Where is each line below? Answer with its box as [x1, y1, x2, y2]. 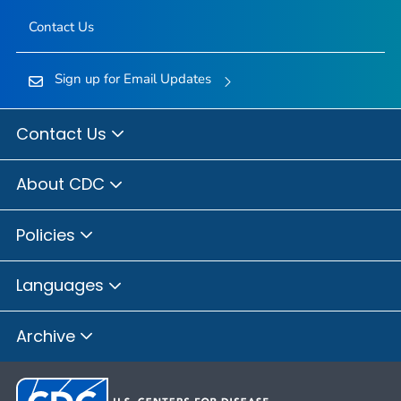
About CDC [16, 173, 109, 196]
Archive [16, 324, 80, 347]
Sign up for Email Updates [54, 69, 211, 88]
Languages [16, 274, 108, 297]
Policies [16, 223, 80, 246]
